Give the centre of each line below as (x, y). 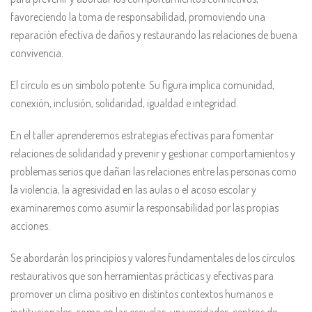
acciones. (30, 226)
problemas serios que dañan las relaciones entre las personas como (154, 171)
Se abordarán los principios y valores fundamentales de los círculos (153, 258)
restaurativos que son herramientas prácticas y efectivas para (142, 276)
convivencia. (37, 53)
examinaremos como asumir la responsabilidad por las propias (145, 208)
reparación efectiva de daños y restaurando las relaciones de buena (154, 35)
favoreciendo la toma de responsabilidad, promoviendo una (138, 17)
